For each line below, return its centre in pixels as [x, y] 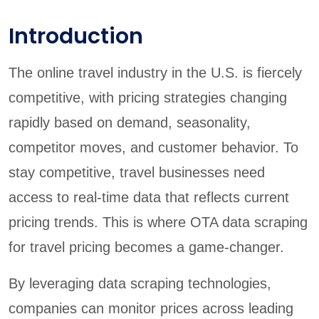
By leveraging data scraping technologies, [140, 283]
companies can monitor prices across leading [151, 308]
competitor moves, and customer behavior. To [153, 147]
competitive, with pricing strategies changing [148, 97]
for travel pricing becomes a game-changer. [146, 247]
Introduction [76, 36]
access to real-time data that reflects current [149, 197]
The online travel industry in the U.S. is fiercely [155, 72]
